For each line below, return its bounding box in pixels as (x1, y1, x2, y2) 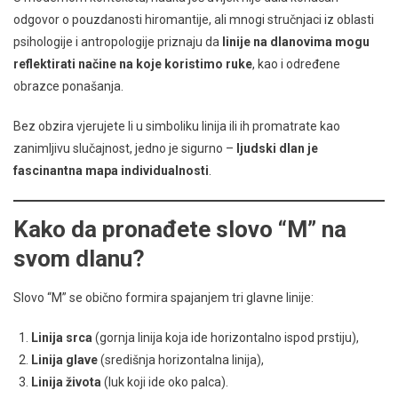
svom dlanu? (13, 244, 145, 272)
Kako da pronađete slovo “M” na (13, 215, 346, 243)
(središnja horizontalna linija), (98, 352, 264, 367)
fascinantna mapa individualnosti (13, 163, 209, 178)
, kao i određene (252, 56, 340, 71)
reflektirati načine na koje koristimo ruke (13, 56, 252, 71)
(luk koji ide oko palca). (101, 374, 228, 389)
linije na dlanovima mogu (222, 34, 370, 49)
